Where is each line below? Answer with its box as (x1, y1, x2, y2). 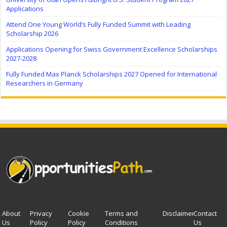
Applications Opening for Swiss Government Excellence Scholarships (6, 45, 218, 54)
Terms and (105, 209, 138, 218)
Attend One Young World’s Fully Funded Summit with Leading (6, 20, 191, 29)
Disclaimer (163, 209, 195, 218)
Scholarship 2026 (6, 29, 59, 39)
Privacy (29, 209, 52, 218)
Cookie (67, 209, 89, 218)
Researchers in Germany (6, 79, 84, 88)
